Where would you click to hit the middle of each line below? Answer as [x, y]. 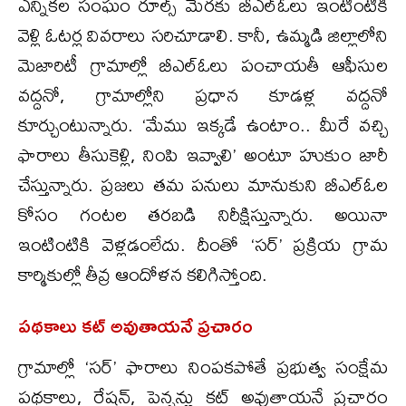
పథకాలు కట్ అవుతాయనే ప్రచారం [135, 325]
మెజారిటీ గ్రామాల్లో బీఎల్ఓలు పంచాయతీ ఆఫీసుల [203, 64]
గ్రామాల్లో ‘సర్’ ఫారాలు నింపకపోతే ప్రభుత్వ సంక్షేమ [203, 366]
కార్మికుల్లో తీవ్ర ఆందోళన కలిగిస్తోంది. [143, 274]
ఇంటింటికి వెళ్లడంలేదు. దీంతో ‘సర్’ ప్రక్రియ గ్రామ [203, 244]
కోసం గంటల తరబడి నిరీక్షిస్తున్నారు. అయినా [203, 214]
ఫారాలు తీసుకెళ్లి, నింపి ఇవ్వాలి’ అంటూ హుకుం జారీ [203, 154]
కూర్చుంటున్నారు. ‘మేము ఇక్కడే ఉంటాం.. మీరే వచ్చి [203, 124]
